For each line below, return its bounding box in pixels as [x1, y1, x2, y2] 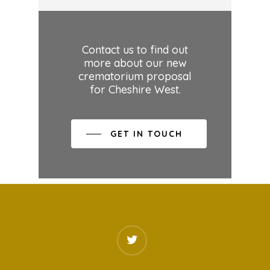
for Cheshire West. [89, 82, 181, 96]
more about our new [83, 55, 187, 70]
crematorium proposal [78, 69, 192, 83]
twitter [116, 227, 142, 238]
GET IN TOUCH [110, 128, 183, 139]
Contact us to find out [82, 42, 188, 57]
